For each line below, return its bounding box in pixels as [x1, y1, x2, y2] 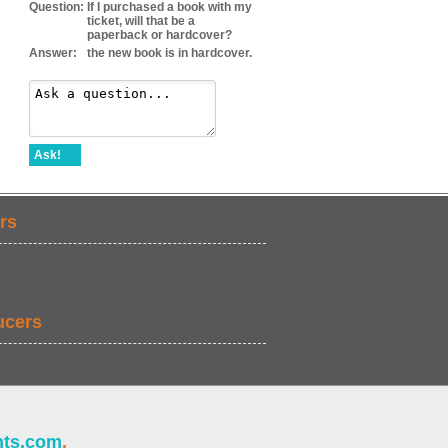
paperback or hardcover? [87, 28, 232, 42]
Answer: [29, 46, 77, 60]
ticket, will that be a [87, 14, 195, 28]
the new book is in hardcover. [87, 46, 252, 60]
